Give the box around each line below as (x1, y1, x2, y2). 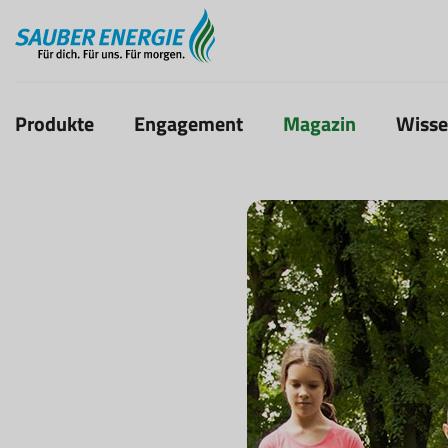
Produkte (15, 108, 94, 140)
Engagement (134, 108, 243, 140)
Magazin (283, 108, 356, 140)
